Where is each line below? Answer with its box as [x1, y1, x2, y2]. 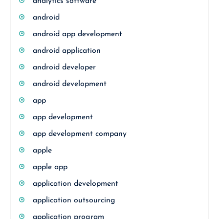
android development [32, 80, 107, 88]
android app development [32, 30, 122, 38]
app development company [32, 130, 127, 138]
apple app [32, 163, 67, 171]
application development [32, 180, 118, 188]
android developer [32, 64, 96, 71]
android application [32, 47, 101, 55]
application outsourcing [32, 197, 115, 204]
